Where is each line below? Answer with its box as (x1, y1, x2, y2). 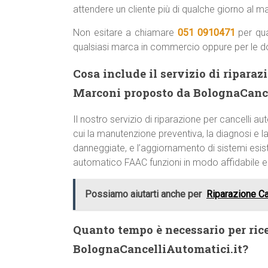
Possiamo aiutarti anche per (85, 188, 202, 200)
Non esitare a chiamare (73, 27, 178, 38)
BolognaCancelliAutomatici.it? (73, 241, 248, 256)
